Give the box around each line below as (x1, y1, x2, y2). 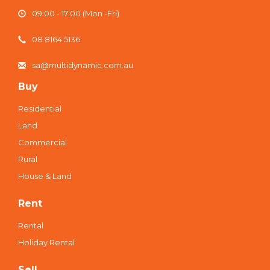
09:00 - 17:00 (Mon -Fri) (32, 8, 119, 19)
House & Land (18, 171, 72, 181)
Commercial (18, 137, 67, 148)
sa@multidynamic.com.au (32, 60, 133, 71)
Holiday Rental (18, 237, 75, 248)
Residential (18, 104, 61, 114)
